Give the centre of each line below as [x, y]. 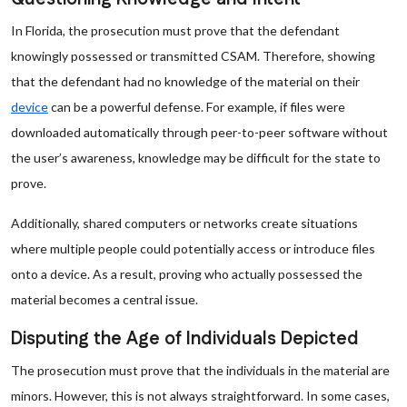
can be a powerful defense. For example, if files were [197, 107]
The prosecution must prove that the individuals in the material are [200, 370]
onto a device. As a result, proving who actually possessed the [187, 274]
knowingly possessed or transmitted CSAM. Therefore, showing [193, 56]
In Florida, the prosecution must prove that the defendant [175, 30]
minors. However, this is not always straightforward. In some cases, [200, 396]
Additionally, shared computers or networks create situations [184, 223]
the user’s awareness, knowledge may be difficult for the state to [196, 158]
